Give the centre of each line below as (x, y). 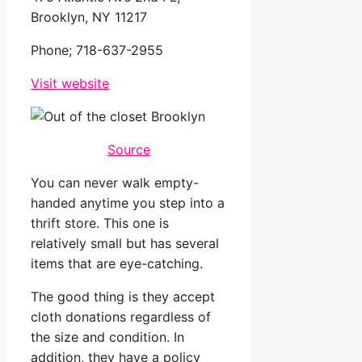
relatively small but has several (125, 244)
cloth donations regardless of (121, 317)
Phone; (53, 51)
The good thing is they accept (123, 297)
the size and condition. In (107, 337)
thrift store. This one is (100, 223)
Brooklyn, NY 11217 (89, 17)
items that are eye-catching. (117, 264)
